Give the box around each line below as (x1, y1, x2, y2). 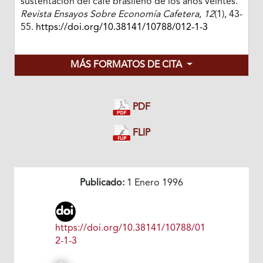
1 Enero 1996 (124, 178, 183, 188)
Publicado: (80, 178, 124, 188)
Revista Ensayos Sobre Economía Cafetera (20, 10, 199, 20)
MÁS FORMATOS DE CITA (70, 60, 185, 70)
